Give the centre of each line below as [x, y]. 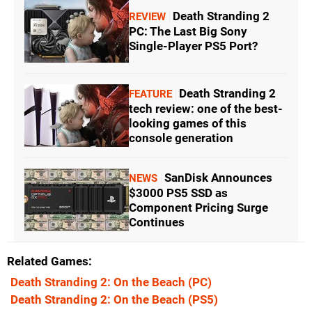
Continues [157, 222]
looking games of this [188, 123]
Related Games [48, 262]
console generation [181, 138]
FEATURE [150, 94]
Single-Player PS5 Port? [193, 46]
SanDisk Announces [218, 177]
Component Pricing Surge [198, 207]
